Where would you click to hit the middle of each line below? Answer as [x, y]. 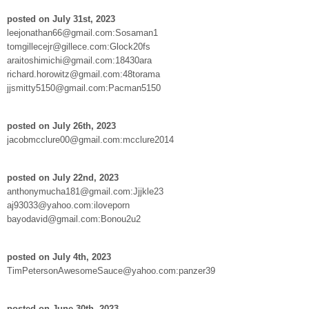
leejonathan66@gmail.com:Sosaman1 [82, 32]
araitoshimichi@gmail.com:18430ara [79, 60]
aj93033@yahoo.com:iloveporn [68, 205]
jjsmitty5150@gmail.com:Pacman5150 [84, 88]
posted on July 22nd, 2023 [63, 177]
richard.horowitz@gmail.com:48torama [83, 74]
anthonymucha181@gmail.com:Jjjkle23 [85, 191]
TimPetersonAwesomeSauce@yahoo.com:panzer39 [111, 270]
